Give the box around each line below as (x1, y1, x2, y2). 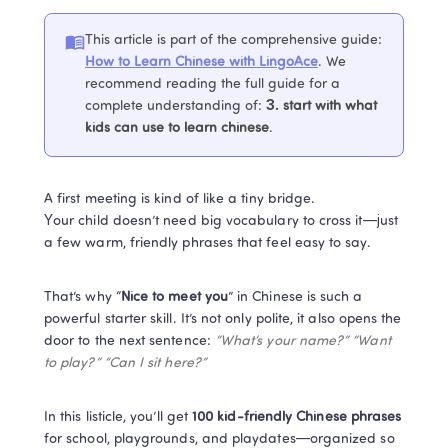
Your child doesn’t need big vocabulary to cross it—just (44, 214, 398, 229)
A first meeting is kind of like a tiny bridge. (44, 192, 316, 207)
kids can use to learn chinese (85, 121, 269, 136)
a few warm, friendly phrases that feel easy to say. (44, 236, 371, 251)
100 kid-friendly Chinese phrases (192, 410, 402, 425)
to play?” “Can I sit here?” (44, 356, 206, 371)
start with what (283, 99, 377, 114)
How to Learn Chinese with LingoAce (85, 55, 318, 70)
